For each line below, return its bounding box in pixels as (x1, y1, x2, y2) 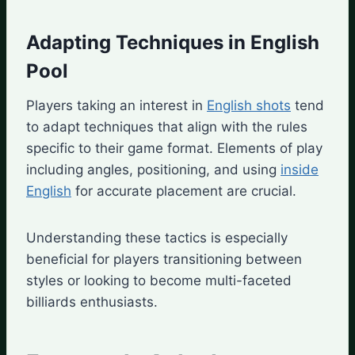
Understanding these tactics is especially (26, 229, 288, 246)
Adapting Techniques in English (26, 30, 319, 54)
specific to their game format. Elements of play (26, 139, 323, 156)
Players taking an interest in (26, 97, 207, 113)
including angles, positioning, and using (26, 161, 281, 177)
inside (281, 161, 319, 177)
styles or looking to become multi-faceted (26, 272, 292, 288)
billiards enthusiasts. (26, 293, 158, 310)
